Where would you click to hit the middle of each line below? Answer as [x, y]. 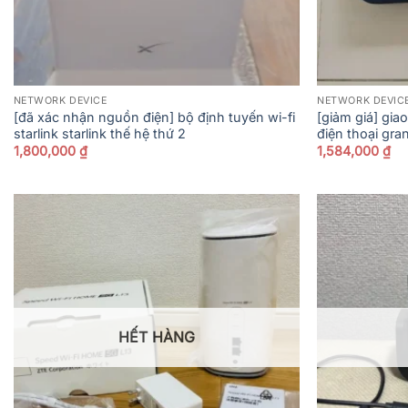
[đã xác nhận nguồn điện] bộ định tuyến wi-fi [154, 117]
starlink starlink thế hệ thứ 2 [99, 133]
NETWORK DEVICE [60, 100]
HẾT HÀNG [156, 337]
